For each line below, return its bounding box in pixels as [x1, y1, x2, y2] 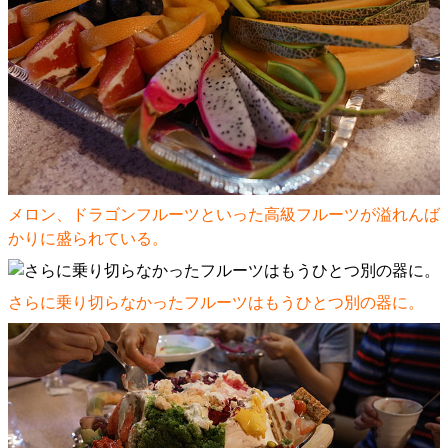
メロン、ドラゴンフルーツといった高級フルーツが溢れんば [8, 205, 440, 223]
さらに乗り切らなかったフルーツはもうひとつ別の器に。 [8, 293, 424, 311]
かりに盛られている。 [8, 229, 168, 247]
